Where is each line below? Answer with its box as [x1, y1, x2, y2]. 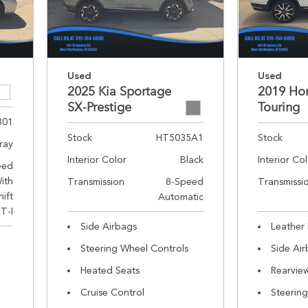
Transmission [67, 176, 125, 187]
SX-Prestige [67, 100, 132, 115]
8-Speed [166, 176, 204, 187]
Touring [258, 100, 300, 115]
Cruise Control [80, 287, 145, 298]
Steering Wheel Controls [80, 243, 189, 254]
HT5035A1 [156, 132, 204, 143]
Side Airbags [80, 221, 137, 232]
